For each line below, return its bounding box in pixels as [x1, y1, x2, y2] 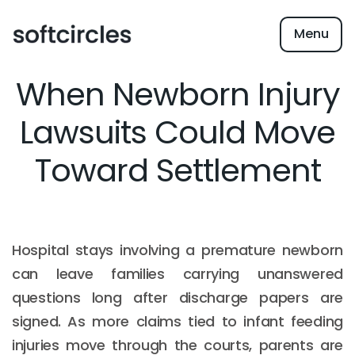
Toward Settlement [34, 148, 321, 193]
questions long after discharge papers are [12, 288, 343, 307]
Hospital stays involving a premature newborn [12, 240, 343, 260]
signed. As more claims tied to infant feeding [12, 311, 343, 331]
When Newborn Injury [15, 72, 340, 116]
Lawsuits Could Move [20, 110, 335, 155]
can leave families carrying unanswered [12, 264, 343, 284]
